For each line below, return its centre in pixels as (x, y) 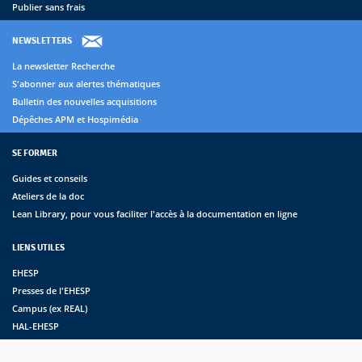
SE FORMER (35, 153)
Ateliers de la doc (48, 196)
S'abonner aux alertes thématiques (86, 84)
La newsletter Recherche (63, 66)
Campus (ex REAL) (50, 309)
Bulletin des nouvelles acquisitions (84, 102)
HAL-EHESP (36, 326)
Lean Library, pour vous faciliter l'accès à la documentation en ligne (155, 214)
